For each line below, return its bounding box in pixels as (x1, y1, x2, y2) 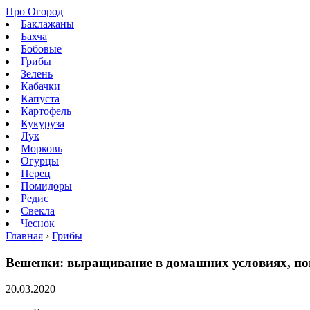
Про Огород (6, 6, 63, 17)
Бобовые (21, 43, 62, 55)
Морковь (21, 143, 62, 154)
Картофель (21, 105, 71, 117)
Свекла (21, 205, 55, 217)
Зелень (21, 68, 53, 80)
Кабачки (21, 80, 60, 92)
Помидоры (21, 180, 72, 192)
